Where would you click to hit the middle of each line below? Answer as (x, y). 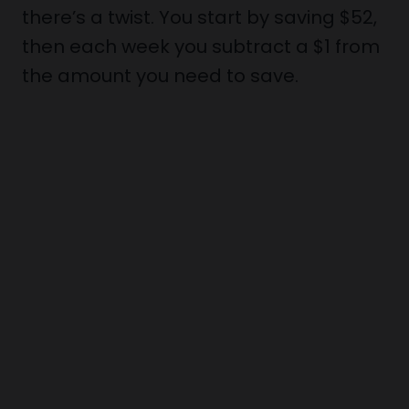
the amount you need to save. (160, 76)
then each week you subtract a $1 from (201, 47)
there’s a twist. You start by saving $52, (199, 17)
